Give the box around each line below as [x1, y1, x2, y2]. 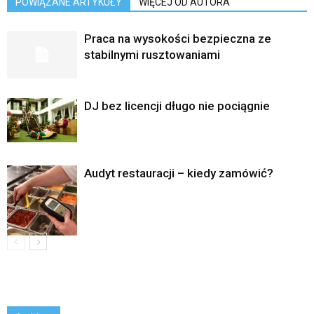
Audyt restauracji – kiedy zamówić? [84, 165, 273, 180]
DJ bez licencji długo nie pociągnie [84, 98, 270, 113]
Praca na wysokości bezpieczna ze [84, 31, 271, 46]
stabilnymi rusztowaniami [84, 47, 220, 62]
